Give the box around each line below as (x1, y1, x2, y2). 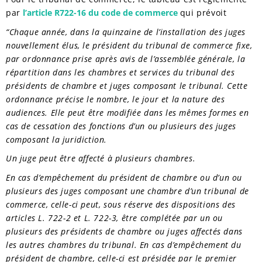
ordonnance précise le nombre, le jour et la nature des (6, 93, 225, 105)
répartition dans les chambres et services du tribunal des (6, 66, 235, 78)
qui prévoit (180, 6, 227, 18)
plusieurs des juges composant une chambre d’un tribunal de (6, 185, 249, 197)
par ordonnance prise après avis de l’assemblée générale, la (6, 53, 246, 64)
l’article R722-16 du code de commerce (20, 6, 180, 18)
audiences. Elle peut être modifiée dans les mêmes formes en (6, 106, 249, 118)
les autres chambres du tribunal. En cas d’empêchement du (6, 239, 242, 251)
